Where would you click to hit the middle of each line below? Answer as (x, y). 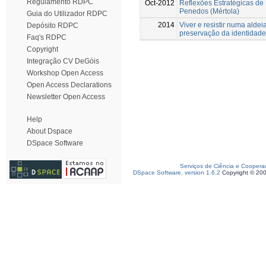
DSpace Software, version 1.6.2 (177, 172)
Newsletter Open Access (66, 97)
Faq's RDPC (47, 37)
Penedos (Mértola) (209, 11)
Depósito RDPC (53, 26)
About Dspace (50, 131)
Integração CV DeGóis (63, 61)
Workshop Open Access (65, 73)
